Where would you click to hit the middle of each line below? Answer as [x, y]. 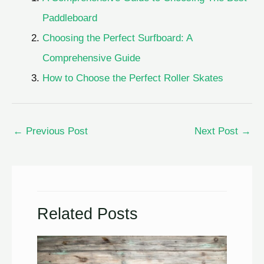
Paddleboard [70, 18]
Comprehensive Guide [91, 58]
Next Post [218, 131]
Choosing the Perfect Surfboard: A [117, 38]
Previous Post [55, 131]
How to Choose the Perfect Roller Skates [133, 78]
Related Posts [88, 214]
